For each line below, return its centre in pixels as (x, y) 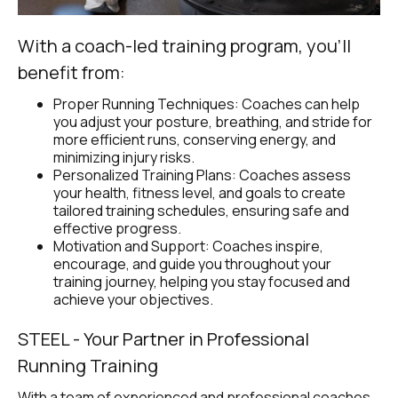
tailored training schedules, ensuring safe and (201, 211)
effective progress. (117, 229)
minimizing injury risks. (124, 158)
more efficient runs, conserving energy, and (195, 140)
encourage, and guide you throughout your (192, 264)
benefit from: (72, 73)
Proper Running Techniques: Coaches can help (207, 104)
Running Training (88, 366)
